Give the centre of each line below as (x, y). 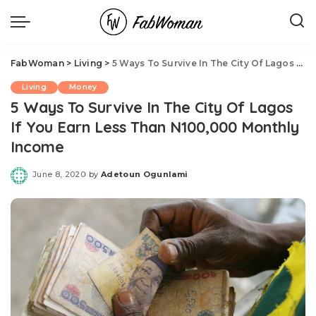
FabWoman (37, 63)
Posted (102, 179)
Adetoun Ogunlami (144, 174)
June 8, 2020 (59, 174)
